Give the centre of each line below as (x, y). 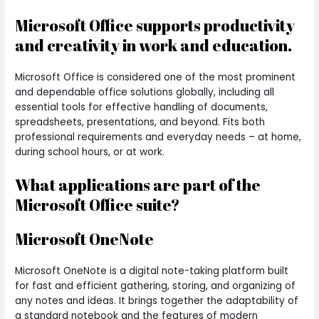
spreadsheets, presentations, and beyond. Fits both (140, 122)
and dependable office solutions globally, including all (145, 92)
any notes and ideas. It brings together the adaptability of (157, 300)
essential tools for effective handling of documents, (142, 107)
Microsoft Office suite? (98, 204)
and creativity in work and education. (154, 45)
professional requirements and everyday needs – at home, (158, 137)
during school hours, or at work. (90, 152)
